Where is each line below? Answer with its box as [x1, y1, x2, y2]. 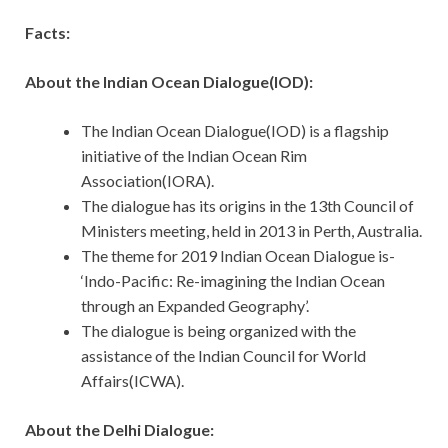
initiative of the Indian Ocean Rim [81, 146, 307, 166]
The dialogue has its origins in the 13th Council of [81, 196, 414, 216]
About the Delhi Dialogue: [25, 420, 214, 440]
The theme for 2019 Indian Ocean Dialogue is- [81, 246, 395, 266]
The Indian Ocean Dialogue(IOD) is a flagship [81, 121, 389, 141]
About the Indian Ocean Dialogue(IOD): [25, 72, 313, 92]
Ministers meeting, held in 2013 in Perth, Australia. [81, 221, 422, 241]
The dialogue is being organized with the [81, 321, 356, 341]
